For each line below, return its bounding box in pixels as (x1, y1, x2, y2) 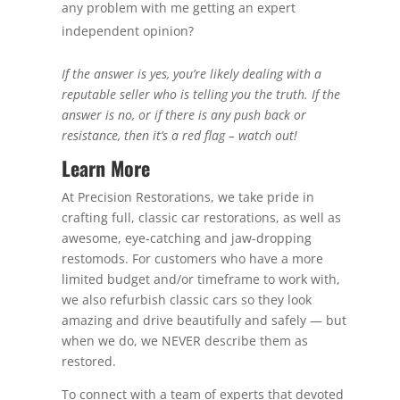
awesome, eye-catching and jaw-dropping (61, 229, 312, 246)
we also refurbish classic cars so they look (61, 291, 312, 308)
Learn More (61, 154, 150, 182)
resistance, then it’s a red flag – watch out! (61, 127, 301, 144)
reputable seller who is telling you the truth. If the (61, 86, 340, 103)
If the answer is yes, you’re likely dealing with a (61, 65, 321, 82)
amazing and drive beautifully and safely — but (61, 312, 346, 329)
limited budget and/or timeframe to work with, (61, 271, 340, 287)
